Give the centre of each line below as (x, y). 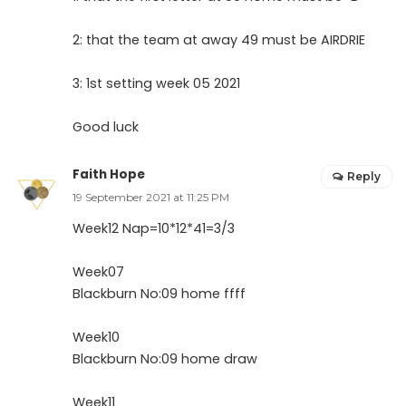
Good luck (106, 126)
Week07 (98, 271)
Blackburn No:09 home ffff (159, 293)
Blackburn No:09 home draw (165, 358)
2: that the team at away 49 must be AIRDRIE (219, 39)
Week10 (96, 337)
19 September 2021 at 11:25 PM (151, 197)
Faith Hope (109, 174)
